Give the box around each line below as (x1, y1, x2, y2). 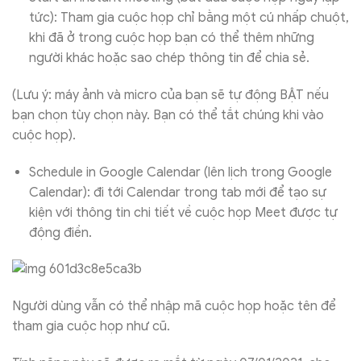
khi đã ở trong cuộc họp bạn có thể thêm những (28, 29, 314, 46)
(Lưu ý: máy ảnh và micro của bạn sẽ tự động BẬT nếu (12, 86, 329, 103)
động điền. (28, 224, 95, 241)
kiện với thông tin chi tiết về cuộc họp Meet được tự (28, 204, 338, 221)
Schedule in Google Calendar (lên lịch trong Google (28, 164, 332, 180)
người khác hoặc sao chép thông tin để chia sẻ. (28, 49, 309, 66)
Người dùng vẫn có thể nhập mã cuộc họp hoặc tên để (12, 298, 336, 315)
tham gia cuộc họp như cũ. (12, 318, 173, 335)
